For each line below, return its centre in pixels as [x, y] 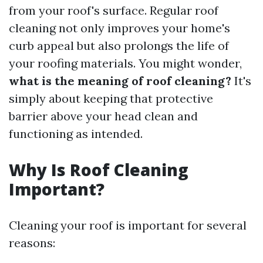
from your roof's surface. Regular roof [114, 10]
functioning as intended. [76, 134]
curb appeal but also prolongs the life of [119, 45]
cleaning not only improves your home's [119, 28]
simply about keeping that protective [111, 98]
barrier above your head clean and [103, 116]
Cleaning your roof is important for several [128, 225]
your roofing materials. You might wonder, [125, 63]
